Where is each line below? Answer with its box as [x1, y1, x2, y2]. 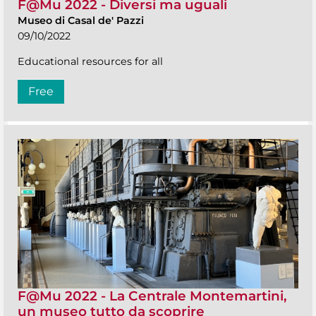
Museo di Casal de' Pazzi [18, 13, 144, 27]
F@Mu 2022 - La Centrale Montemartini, [18, 288, 287, 305]
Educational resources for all [18, 54, 163, 68]
